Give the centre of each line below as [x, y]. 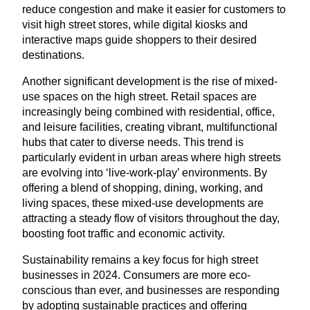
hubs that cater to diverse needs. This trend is [133, 142]
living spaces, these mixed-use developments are [143, 203]
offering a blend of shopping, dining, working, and [143, 188]
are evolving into [64, 172]
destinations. [53, 55]
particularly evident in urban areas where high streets [152, 157]
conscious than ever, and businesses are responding [151, 290]
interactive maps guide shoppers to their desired [139, 39]
